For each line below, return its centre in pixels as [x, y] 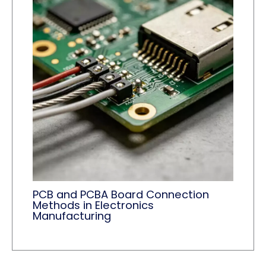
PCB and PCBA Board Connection [121, 194]
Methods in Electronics [94, 205]
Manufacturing [72, 216]
